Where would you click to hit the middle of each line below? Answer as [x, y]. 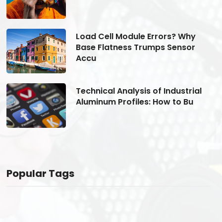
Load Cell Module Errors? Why [136, 36]
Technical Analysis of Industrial [139, 91]
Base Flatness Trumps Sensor [135, 47]
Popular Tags [40, 173]
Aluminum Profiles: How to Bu [134, 102]
